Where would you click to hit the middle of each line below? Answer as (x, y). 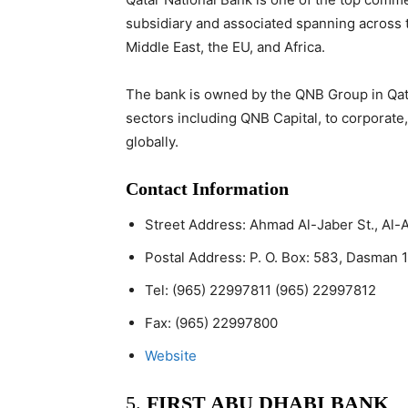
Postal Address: (197, 257)
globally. (152, 142)
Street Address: (197, 224)
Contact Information (207, 189)
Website (171, 356)
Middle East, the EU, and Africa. (225, 47)
